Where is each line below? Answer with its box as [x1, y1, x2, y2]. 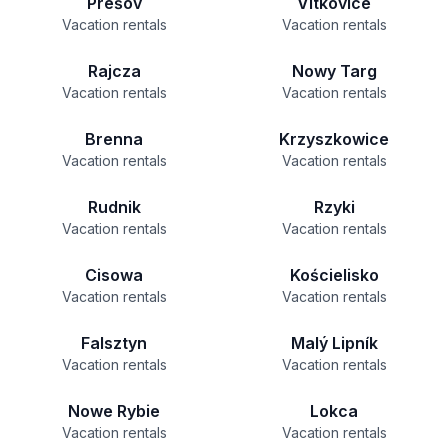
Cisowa [85, 265, 143, 285]
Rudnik [87, 197, 141, 217]
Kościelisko [289, 265, 379, 285]
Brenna [85, 129, 143, 149]
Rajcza [87, 61, 141, 81]
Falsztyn [81, 333, 147, 353]
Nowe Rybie [68, 401, 160, 421]
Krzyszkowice [279, 129, 389, 149]
